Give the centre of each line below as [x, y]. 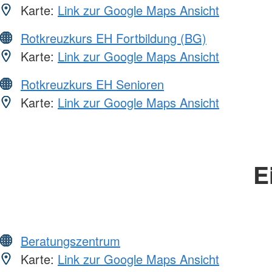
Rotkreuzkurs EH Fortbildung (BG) [114, 38]
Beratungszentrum [70, 241]
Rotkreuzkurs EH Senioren [92, 84]
